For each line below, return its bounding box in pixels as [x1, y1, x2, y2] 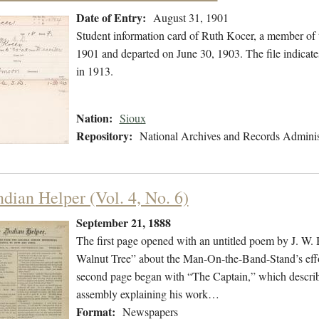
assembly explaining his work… [75, 286, 219, 302]
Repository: [75, 127, 132, 145]
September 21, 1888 [75, 214, 171, 231]
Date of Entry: [75, 9, 146, 26]
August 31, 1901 [152, 10, 229, 26]
